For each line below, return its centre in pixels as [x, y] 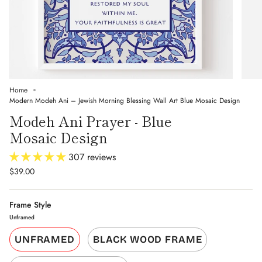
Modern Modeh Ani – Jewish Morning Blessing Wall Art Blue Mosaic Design [125, 100]
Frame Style [30, 204]
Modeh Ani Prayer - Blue [91, 120]
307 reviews [92, 157]
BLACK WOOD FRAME [147, 239]
